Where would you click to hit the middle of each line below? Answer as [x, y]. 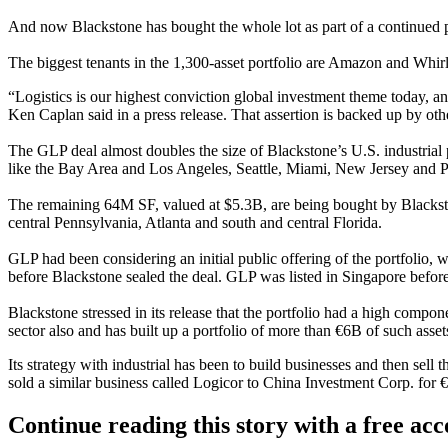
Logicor [218, 382]
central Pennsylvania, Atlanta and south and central [170, 222]
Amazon [355, 62]
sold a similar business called [100, 382]
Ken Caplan [46, 114]
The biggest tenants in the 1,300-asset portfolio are [168, 62]
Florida [355, 222]
